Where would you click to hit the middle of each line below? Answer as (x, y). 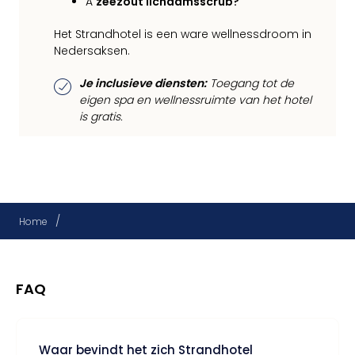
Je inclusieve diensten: (143, 83)
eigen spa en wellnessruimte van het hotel (195, 100)
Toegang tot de (250, 83)
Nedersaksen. (92, 51)
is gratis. (101, 116)
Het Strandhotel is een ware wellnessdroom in (183, 34)
